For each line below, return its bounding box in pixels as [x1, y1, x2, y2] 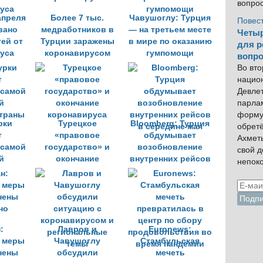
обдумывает [144, 131, 196, 140]
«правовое [55, 131, 100, 140]
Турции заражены [40, 37, 114, 46]
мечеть [155, 248, 185, 257]
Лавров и [58, 225, 97, 234]
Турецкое [58, 119, 97, 128]
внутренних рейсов [129, 154, 211, 163]
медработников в [41, 25, 114, 34]
